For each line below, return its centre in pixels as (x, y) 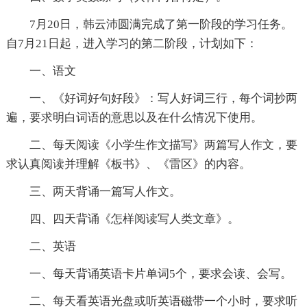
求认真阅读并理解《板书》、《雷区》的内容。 (128, 164)
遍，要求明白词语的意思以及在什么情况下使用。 (134, 118)
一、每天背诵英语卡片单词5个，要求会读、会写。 (160, 274)
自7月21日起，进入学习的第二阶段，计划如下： (132, 44)
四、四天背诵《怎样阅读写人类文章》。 (134, 219)
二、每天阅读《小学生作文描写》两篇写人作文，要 (163, 145)
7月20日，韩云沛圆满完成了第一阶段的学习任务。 (161, 25)
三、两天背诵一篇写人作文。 (105, 192)
